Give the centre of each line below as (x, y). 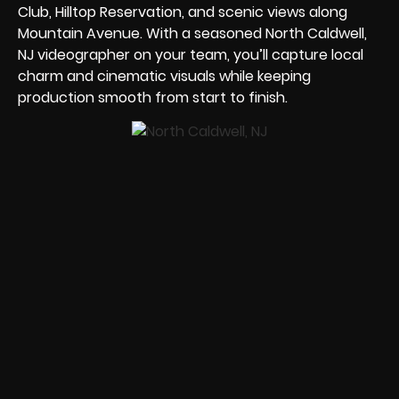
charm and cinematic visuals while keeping (164, 76)
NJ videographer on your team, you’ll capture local (191, 54)
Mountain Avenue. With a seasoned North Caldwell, (192, 33)
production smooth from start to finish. (153, 97)
